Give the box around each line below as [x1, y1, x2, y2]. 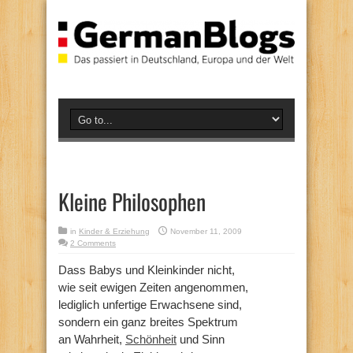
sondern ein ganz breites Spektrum [58, 314, 238, 329]
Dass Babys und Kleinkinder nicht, [58, 262, 235, 277]
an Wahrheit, [58, 332, 125, 346]
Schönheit [125, 332, 176, 346]
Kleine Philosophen [58, 184, 206, 217]
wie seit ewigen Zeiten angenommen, [58, 280, 248, 294]
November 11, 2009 [170, 226, 242, 236]
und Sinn [176, 332, 225, 346]
